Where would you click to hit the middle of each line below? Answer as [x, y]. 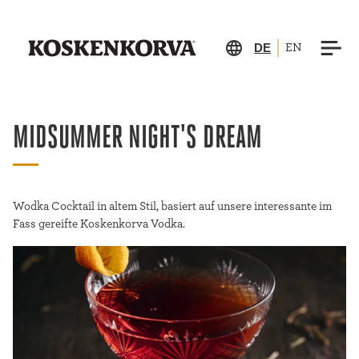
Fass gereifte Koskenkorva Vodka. [99, 224]
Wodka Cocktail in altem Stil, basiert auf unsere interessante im [172, 206]
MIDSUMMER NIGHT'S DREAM [137, 139]
